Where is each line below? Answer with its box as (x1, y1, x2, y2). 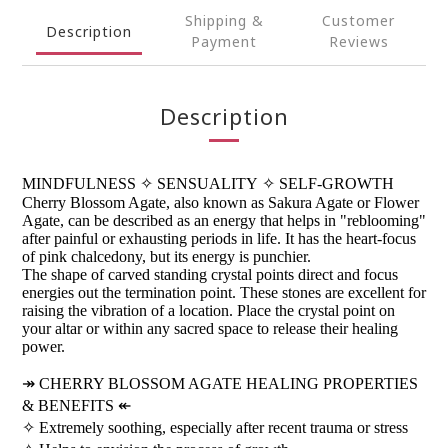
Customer (322, 11, 396, 30)
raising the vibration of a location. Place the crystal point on (22, 302, 395, 319)
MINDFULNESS (22, 175, 140, 192)
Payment (191, 32, 257, 51)
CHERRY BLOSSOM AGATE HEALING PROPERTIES (35, 375, 418, 392)
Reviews (328, 32, 389, 51)
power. (22, 338, 65, 355)
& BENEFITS (22, 397, 118, 414)
